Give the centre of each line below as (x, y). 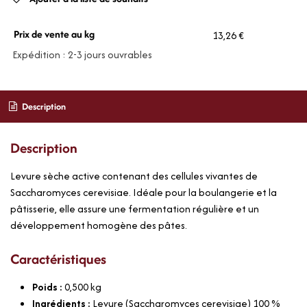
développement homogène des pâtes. (99, 225)
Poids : (48, 286)
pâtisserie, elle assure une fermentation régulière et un (135, 208)
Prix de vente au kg (54, 34)
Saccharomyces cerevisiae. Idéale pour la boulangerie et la (144, 192)
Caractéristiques (58, 258)
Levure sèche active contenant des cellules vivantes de (134, 175)
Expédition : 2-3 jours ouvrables (81, 55)
